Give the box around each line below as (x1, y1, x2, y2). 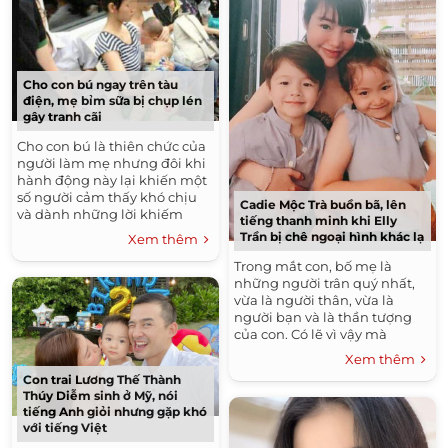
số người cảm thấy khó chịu (17, 188, 197, 205)
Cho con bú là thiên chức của (17, 137, 206, 154)
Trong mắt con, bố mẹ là (234, 257, 392, 274)
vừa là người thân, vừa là (234, 291, 394, 308)
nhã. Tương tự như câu (17, 222, 165, 239)
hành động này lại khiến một (17, 171, 207, 188)
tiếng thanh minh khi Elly (240, 212, 397, 228)
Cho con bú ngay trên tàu (23, 76, 178, 92)
